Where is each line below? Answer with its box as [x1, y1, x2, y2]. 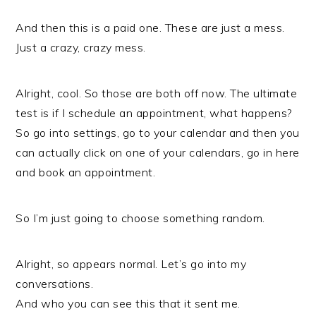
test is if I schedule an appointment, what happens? [16, 106, 292, 120]
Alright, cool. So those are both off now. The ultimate [16, 86, 298, 100]
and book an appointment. [16, 165, 156, 179]
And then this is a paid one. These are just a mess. [16, 20, 285, 35]
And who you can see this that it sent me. [16, 296, 241, 310]
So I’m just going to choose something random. [16, 211, 265, 225]
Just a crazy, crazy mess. [16, 40, 146, 54]
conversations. [16, 276, 94, 291]
